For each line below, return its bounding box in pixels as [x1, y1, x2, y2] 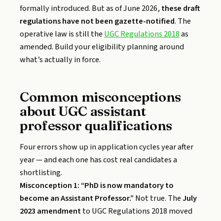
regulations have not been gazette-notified [20, 15, 175, 27]
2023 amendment [20, 205, 81, 217]
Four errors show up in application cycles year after [20, 141, 193, 153]
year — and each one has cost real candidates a [20, 153, 177, 166]
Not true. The [134, 192, 183, 204]
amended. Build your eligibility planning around [20, 40, 184, 53]
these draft [161, 2, 200, 14]
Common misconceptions [20, 88, 182, 105]
